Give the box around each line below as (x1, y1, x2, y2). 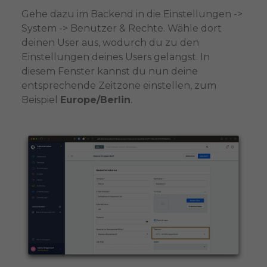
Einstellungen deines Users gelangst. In (21, 51, 210, 63)
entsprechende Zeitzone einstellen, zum (21, 79, 216, 91)
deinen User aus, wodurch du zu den (21, 36, 199, 48)
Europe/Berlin (60, 94, 131, 105)
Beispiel (21, 94, 60, 105)
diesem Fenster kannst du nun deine (21, 65, 198, 77)
